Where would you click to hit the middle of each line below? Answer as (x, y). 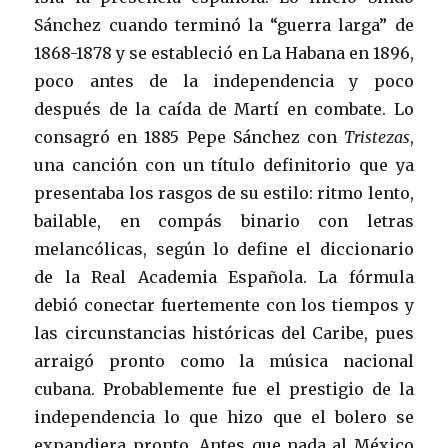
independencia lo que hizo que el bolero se (224, 416)
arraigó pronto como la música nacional (224, 360)
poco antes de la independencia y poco (224, 80)
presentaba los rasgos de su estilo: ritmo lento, (224, 192)
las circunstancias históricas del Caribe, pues (224, 332)
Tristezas (376, 136)
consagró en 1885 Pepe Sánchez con (189, 136)
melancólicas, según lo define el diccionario (224, 248)
